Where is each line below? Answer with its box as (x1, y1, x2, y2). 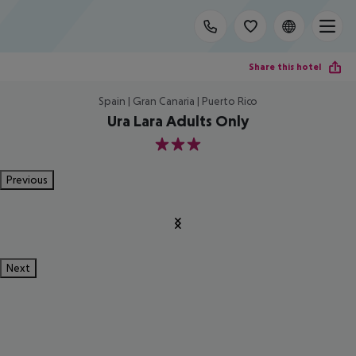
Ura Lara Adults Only (107, 112, 249, 130)
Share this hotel (249, 60, 321, 72)
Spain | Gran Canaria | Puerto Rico (99, 95, 257, 107)
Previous (6, 173, 48, 186)
